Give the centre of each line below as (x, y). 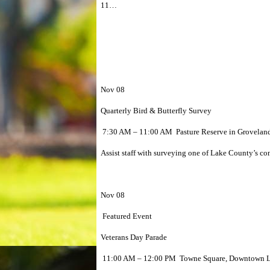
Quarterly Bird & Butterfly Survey (156, 111)
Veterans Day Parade (134, 237)
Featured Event (126, 216)
